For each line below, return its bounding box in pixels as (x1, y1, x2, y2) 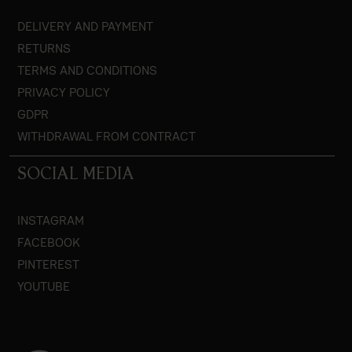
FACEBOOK (17, 233, 80, 251)
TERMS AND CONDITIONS (17, 61, 157, 79)
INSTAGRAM (17, 211, 84, 229)
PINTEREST (17, 255, 79, 273)
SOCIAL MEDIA (17, 166, 134, 182)
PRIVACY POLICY (17, 83, 110, 101)
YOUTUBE (17, 277, 70, 295)
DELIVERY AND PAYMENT (17, 17, 153, 35)
